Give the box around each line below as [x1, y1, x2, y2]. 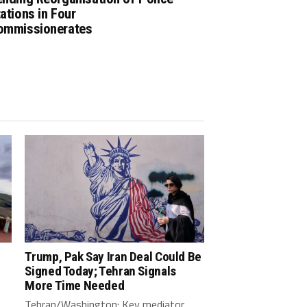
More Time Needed [25, 277, 125, 293]
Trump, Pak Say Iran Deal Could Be [25, 248, 201, 265]
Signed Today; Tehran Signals [25, 262, 176, 279]
